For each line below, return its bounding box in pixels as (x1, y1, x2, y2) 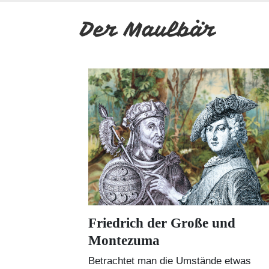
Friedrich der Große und (88, 215, 235, 231)
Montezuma (88, 232, 160, 248)
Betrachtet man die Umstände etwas (88, 255, 251, 267)
